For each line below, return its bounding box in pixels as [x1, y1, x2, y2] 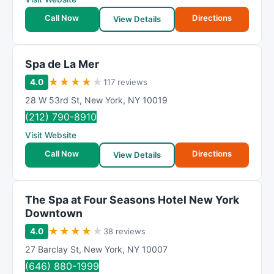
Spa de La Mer [25, 57, 99, 70]
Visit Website [25, 130, 76, 140]
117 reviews [103, 77, 147, 87]
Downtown [25, 207, 83, 220]
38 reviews [103, 226, 146, 236]
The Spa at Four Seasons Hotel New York [25, 193, 239, 206]
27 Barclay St [25, 244, 79, 254]
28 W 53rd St [25, 95, 80, 105]
